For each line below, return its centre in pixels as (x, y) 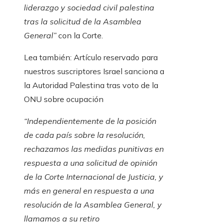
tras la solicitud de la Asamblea (83, 22)
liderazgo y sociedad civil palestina (89, 8)
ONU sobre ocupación (64, 99)
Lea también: (48, 57)
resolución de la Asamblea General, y (93, 205)
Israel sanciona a (133, 71)
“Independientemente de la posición (90, 121)
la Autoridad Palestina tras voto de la (91, 85)
